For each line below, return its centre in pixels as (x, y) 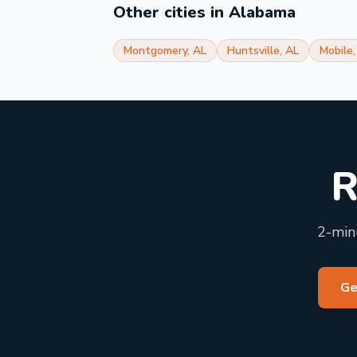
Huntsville (253, 51)
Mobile (336, 51)
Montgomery (155, 51)
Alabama (262, 12)
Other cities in (171, 12)
